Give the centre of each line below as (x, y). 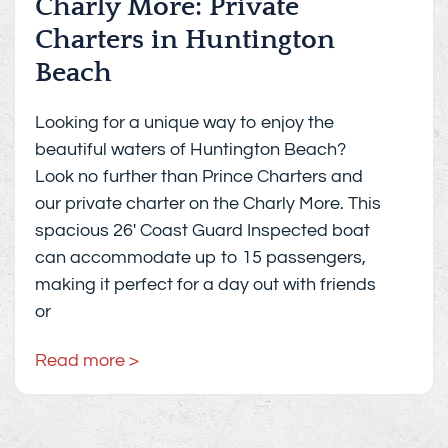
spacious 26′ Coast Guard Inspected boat (203, 231)
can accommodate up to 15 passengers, (201, 258)
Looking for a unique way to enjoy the (185, 123)
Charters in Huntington (185, 40)
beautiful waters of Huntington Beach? (191, 150)
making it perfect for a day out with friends (206, 285)
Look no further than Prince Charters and (199, 177)
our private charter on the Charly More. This (208, 204)
